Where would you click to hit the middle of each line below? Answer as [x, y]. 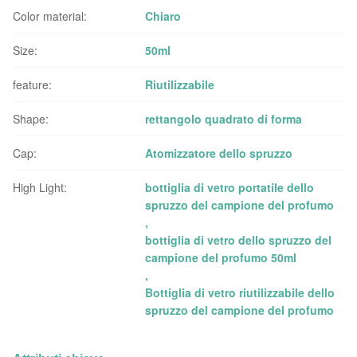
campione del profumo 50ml [221, 257]
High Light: [40, 187]
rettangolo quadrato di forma [224, 119]
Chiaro [163, 16]
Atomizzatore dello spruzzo [219, 153]
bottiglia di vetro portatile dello [230, 187]
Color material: [50, 16]
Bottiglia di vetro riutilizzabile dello [240, 292]
